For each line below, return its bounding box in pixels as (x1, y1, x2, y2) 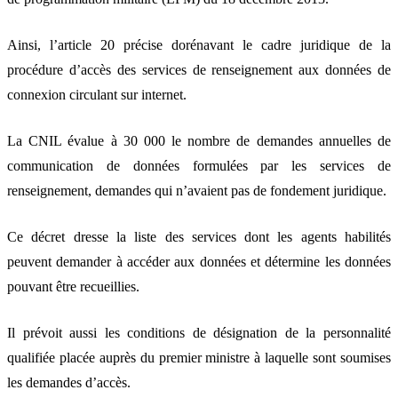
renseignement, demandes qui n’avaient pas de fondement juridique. (7, 182, 386, 198)
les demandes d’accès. (7, 374, 131, 390)
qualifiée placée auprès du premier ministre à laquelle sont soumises (7, 349, 391, 365)
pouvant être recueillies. (7, 278, 139, 294)
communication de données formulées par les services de (7, 157, 391, 173)
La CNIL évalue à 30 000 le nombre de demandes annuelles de (7, 132, 391, 148)
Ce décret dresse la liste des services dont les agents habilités (7, 228, 391, 244)
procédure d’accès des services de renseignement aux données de (7, 61, 391, 77)
